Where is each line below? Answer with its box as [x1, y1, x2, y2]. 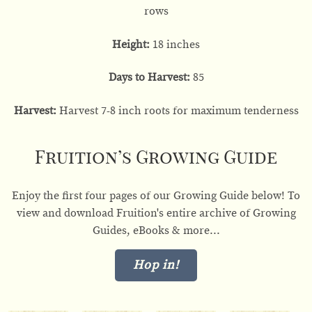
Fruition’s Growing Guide [35, 149, 277, 167]
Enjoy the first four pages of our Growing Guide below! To [12, 189, 300, 201]
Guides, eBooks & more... [92, 224, 220, 236]
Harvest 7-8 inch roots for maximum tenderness [56, 105, 299, 116]
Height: [112, 38, 150, 50]
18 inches [150, 38, 200, 50]
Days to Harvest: [108, 72, 190, 84]
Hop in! [133, 258, 179, 272]
